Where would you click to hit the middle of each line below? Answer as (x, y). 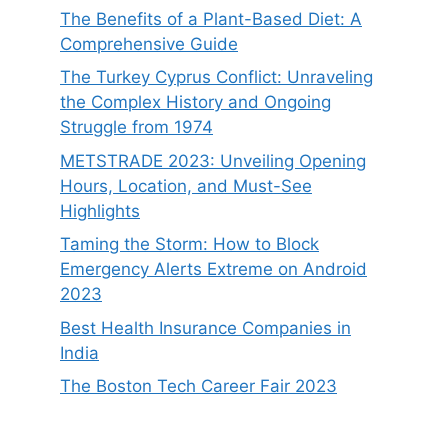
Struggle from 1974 (136, 127)
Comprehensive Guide (149, 43)
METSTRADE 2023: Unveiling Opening (213, 160)
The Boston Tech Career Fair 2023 (198, 386)
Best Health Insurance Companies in (205, 327)
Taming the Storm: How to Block (189, 244)
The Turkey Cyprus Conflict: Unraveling (216, 77)
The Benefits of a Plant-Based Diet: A (211, 18)
